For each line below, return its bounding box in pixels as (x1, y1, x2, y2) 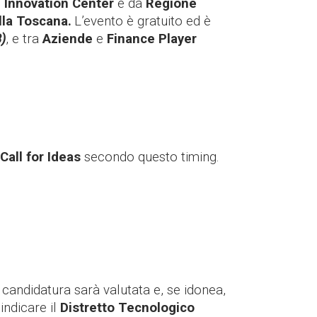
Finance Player (107, 30, 197, 47)
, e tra (6, 30, 42, 47)
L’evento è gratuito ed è (74, 13, 211, 29)
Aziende (42, 30, 93, 47)
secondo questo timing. (81, 149, 219, 165)
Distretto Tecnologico (60, 299, 195, 316)
